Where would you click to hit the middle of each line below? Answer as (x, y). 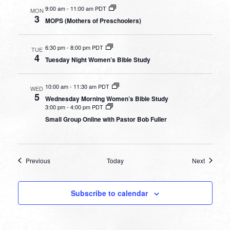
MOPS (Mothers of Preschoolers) (93, 20)
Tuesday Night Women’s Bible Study (98, 59)
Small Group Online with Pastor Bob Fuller (106, 119)
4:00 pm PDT (87, 107)
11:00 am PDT (88, 8)
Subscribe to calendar (109, 193)
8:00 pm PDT (87, 47)
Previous (38, 160)
